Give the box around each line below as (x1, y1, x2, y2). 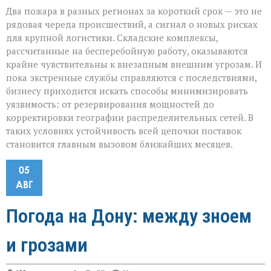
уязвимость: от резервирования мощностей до (6, 98, 214, 111)
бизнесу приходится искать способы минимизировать (6, 85, 248, 97)
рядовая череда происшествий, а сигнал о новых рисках (6, 18, 258, 31)
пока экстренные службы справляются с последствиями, (6, 71, 256, 84)
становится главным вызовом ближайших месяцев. (6, 138, 233, 151)
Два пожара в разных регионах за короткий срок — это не (6, 5, 262, 18)
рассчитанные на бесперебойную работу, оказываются (6, 45, 248, 57)
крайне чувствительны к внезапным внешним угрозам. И (6, 58, 262, 71)
